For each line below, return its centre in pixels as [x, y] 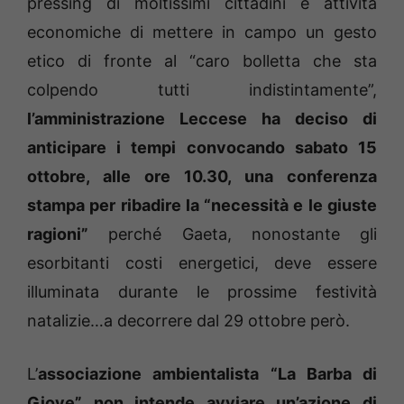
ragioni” [58, 234]
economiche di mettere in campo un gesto [202, 32]
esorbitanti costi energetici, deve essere [202, 263]
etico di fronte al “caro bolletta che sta [202, 61]
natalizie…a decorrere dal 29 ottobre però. [188, 321]
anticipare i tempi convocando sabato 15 [202, 148]
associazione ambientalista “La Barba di [207, 374]
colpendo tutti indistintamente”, [202, 90]
